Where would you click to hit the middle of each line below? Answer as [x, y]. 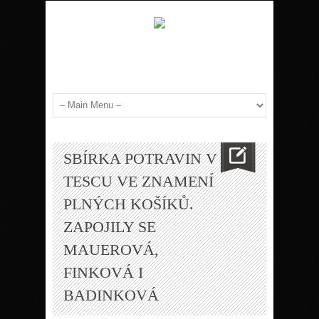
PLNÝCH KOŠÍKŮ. [129, 204]
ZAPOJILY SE [110, 226]
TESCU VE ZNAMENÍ [138, 181]
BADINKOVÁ [111, 295]
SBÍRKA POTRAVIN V [140, 158]
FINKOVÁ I [103, 272]
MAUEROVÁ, [111, 249]
